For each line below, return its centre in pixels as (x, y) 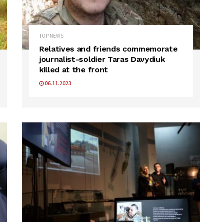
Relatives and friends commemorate (109, 49)
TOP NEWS (51, 36)
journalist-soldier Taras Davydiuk (102, 59)
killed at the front (74, 70)
